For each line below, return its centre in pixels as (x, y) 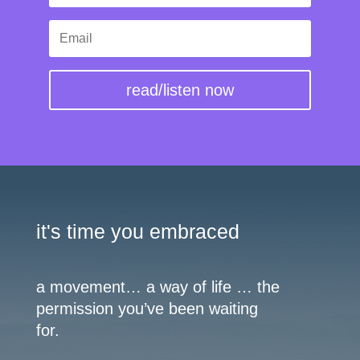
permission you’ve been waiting (147, 308)
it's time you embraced (137, 231)
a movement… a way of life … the (157, 286)
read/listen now (180, 90)
